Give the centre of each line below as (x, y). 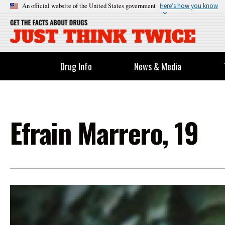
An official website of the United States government (89, 6)
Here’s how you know (189, 6)
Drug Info (76, 66)
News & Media (158, 66)
